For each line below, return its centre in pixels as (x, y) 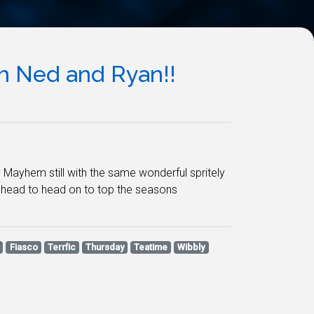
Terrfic (61, 247)
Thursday (105, 247)
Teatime (151, 247)
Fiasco (23, 247)
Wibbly (191, 247)
